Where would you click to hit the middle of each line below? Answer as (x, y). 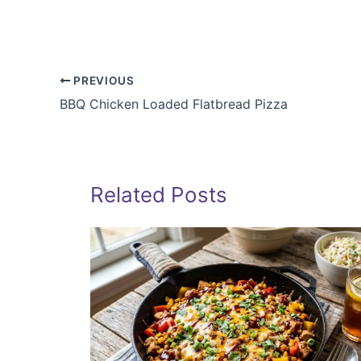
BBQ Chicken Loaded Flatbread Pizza (174, 104)
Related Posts (159, 194)
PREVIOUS (102, 80)
